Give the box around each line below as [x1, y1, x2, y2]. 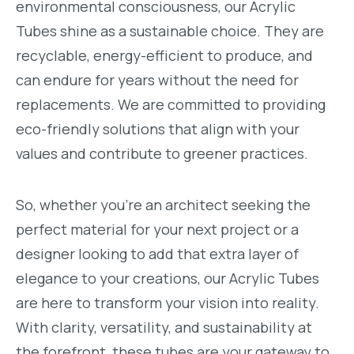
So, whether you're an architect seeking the [16, 195, 311, 215]
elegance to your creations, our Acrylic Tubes [16, 269, 319, 288]
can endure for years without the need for [16, 70, 299, 90]
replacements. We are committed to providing [16, 95, 326, 115]
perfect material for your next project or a [16, 220, 299, 239]
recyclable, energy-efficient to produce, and [16, 46, 313, 66]
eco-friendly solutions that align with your [16, 119, 299, 139]
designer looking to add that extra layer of [16, 244, 299, 264]
